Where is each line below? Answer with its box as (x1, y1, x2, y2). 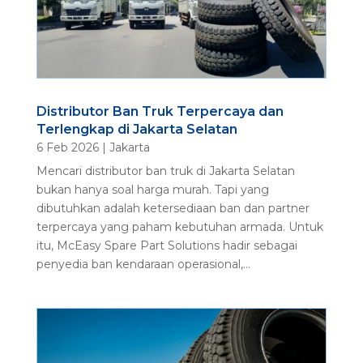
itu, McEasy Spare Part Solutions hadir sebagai (36, 238, 297, 254)
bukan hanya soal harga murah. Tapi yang (36, 182, 269, 198)
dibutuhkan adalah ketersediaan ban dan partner (36, 201, 310, 216)
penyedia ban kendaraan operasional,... (36, 257, 250, 272)
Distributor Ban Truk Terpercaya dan (36, 104, 284, 120)
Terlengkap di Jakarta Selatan (36, 122, 237, 138)
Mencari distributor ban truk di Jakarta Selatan (36, 164, 295, 179)
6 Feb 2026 (36, 140, 99, 156)
